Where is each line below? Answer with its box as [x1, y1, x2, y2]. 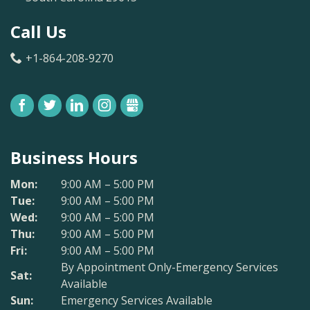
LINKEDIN [89, 100, 130, 111]
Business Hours [10, 146, 138, 169]
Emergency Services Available [61, 293, 213, 308]
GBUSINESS [143, 100, 191, 111]
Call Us [10, 20, 67, 43]
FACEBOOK [34, 100, 80, 111]
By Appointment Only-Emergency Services [61, 259, 279, 275]
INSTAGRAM [116, 100, 167, 111]
